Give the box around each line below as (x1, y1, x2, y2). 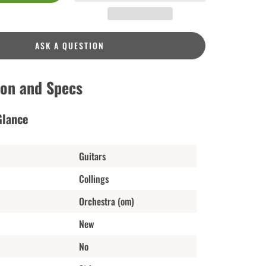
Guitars (78, 148, 106, 163)
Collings (78, 171, 109, 186)
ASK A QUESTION (34, 39, 104, 52)
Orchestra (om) (78, 194, 134, 208)
